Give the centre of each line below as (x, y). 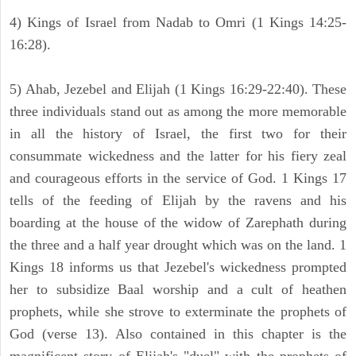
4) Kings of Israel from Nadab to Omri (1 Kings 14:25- (178, 23)
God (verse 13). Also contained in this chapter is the (178, 334)
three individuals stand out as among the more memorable (178, 112)
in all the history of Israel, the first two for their (178, 134)
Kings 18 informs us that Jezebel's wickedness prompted (178, 267)
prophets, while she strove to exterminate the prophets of (178, 312)
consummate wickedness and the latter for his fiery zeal (178, 156)
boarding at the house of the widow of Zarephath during (178, 223)
